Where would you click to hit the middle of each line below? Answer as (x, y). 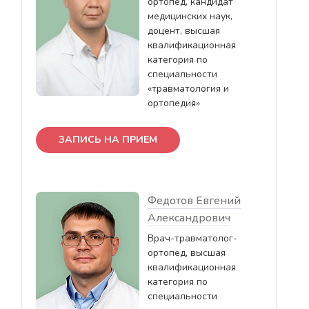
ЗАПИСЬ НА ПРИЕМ (108, 139)
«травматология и (188, 88)
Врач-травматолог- (192, 238)
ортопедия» (174, 103)
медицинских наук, (190, 16)
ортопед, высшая (187, 252)
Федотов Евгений (194, 200)
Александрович (189, 218)
